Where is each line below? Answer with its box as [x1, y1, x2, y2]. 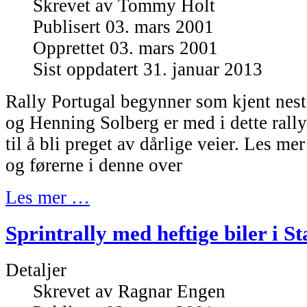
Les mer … [5, 187, 90, 208]
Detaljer [5, 259, 66, 280]
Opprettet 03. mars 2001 [33, 38, 218, 59]
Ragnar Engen [118, 280, 225, 302]
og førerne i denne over [5, 155, 182, 176]
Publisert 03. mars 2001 [33, 16, 214, 38]
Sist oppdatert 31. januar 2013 [33, 59, 262, 80]
